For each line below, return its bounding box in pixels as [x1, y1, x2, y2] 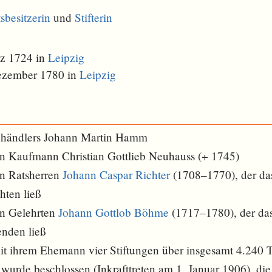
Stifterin [75, 10, 112, 25]
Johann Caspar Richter [63, 167, 171, 183]
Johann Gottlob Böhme [58, 205, 169, 220]
